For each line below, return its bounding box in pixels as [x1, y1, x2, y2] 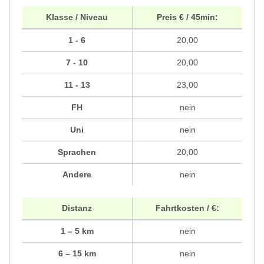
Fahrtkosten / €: [156, 203, 219, 213]
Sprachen [58, 147, 96, 157]
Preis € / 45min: [157, 12, 218, 22]
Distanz [62, 203, 92, 213]
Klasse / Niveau [46, 12, 108, 22]
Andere [62, 169, 91, 179]
